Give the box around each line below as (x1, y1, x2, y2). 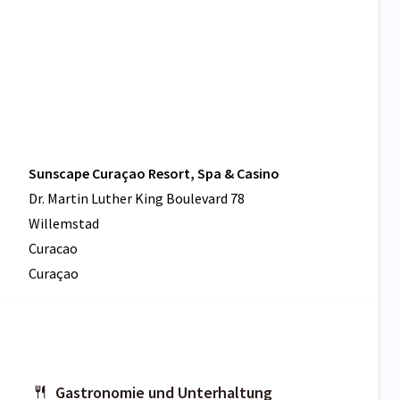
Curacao (29, 239, 78, 258)
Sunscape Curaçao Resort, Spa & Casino (29, 164, 279, 183)
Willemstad (29, 214, 99, 233)
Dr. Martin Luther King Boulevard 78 (29, 189, 245, 208)
